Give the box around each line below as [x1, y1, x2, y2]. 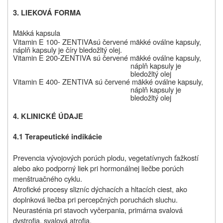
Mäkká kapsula [13, 27, 60, 38]
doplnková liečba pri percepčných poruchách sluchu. [13, 194, 178, 205]
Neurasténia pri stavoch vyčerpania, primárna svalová [13, 205, 183, 216]
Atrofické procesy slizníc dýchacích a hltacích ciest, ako [13, 184, 187, 195]
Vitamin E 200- [13, 52, 60, 63]
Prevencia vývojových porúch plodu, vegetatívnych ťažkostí [13, 152, 199, 163]
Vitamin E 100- [13, 36, 60, 47]
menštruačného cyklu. [13, 173, 82, 184]
